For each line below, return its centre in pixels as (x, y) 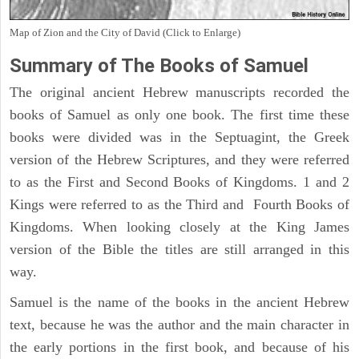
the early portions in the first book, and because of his (179, 347)
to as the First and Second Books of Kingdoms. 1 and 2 (179, 182)
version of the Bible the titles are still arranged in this (179, 250)
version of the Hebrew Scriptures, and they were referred (179, 160)
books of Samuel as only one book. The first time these (179, 115)
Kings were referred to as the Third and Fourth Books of (179, 205)
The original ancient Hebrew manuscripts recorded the (179, 93)
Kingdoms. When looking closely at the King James (179, 227)
